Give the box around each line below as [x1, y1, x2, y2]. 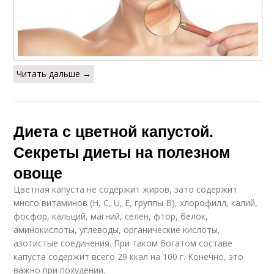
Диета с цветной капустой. [13, 120, 214, 143]
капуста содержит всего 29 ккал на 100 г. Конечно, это [13, 251, 244, 263]
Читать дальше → [17, 68, 92, 80]
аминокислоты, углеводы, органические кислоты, [13, 224, 221, 236]
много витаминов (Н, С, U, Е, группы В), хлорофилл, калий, [13, 197, 258, 209]
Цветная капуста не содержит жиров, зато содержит [13, 183, 238, 196]
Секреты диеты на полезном [13, 141, 231, 163]
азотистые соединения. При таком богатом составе [13, 237, 233, 250]
